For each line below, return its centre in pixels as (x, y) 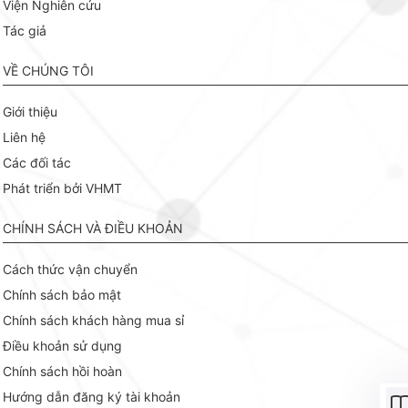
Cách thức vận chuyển (70, 269)
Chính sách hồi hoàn (62, 371)
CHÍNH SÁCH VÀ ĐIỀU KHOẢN (93, 228)
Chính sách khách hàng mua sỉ (93, 320)
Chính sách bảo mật (62, 294)
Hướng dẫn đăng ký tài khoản (92, 396)
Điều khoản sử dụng (62, 345)
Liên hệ (24, 137)
